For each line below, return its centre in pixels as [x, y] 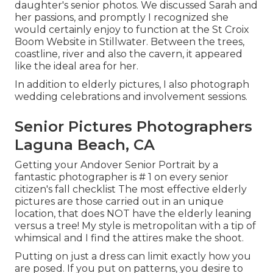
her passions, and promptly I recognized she [122, 17]
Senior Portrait [160, 165]
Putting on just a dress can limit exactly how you [133, 256]
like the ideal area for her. [76, 66]
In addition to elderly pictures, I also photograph [132, 84]
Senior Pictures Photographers [133, 126]
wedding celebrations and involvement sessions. [131, 96]
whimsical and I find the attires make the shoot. [129, 238]
